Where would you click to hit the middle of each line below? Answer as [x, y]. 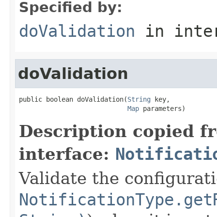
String [139, 99]
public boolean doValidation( [73, 99]
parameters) [162, 108]
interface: [67, 154]
